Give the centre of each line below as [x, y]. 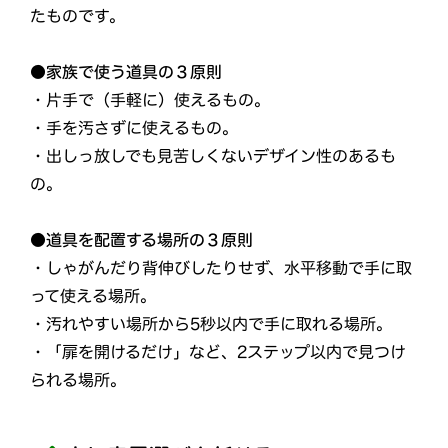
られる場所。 [77, 379]
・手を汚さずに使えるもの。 [134, 127]
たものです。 [78, 15]
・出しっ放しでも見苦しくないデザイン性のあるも [212, 156]
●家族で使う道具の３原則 [126, 71]
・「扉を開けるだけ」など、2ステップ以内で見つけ [217, 352]
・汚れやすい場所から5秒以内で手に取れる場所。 [210, 324]
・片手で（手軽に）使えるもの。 [150, 99]
